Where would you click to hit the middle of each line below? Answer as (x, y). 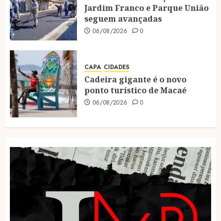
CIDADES (116, 67)
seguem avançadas (123, 18)
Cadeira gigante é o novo (135, 79)
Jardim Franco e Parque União (147, 8)
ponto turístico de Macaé (135, 90)
